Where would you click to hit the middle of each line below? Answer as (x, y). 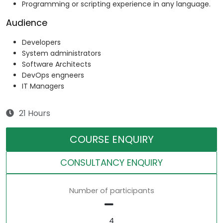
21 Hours (35, 113)
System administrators (61, 54)
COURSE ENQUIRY (111, 140)
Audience (27, 23)
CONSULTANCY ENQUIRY (111, 163)
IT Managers (43, 86)
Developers (41, 43)
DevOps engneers (53, 75)
